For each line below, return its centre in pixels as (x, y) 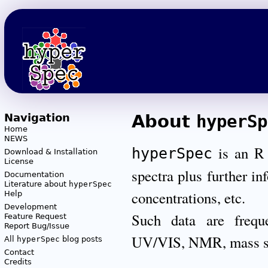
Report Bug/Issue (36, 226)
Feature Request (35, 217)
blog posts (81, 239)
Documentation (34, 175)
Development (30, 207)
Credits (18, 262)
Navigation (37, 118)
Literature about (36, 184)
